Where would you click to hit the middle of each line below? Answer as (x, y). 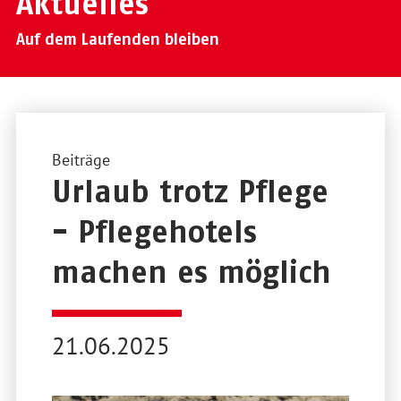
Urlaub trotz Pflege (190, 190)
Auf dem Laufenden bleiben (117, 38)
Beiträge (81, 159)
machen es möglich (191, 271)
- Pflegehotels (154, 230)
